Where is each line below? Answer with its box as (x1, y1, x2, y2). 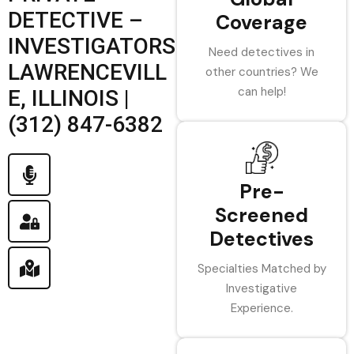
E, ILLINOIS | (8, 85, 130, 111)
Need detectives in (209, 44, 314, 60)
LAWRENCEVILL (8, 59, 167, 85)
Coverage (216, 9, 307, 36)
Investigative (226, 281, 297, 296)
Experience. (230, 300, 293, 316)
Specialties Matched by (197, 261, 326, 277)
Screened (215, 202, 308, 228)
